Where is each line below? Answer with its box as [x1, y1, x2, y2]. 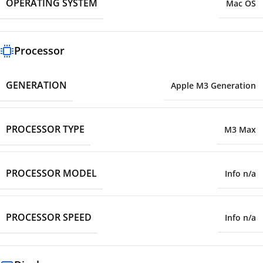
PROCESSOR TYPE [6, 123, 85, 136]
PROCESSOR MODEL [6, 167, 97, 180]
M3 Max [224, 124, 256, 136]
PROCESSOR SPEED [6, 211, 92, 224]
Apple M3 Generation [171, 80, 256, 92]
